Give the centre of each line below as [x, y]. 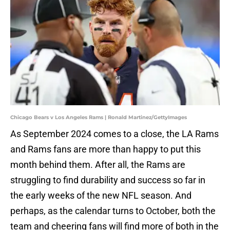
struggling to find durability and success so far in [108, 180]
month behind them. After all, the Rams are [98, 165]
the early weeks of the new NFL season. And [101, 196]
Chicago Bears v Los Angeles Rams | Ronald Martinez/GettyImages [99, 118]
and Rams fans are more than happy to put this [106, 149]
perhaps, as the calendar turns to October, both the [113, 211]
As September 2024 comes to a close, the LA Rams [114, 134]
